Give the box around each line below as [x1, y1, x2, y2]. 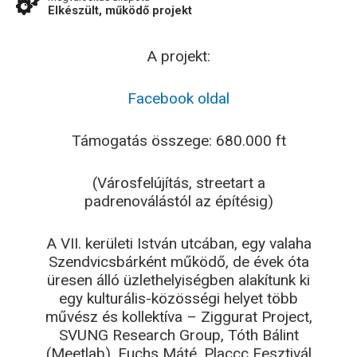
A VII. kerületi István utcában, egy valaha [45, 234, 312, 253]
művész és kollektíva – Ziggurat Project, [45, 308, 312, 326]
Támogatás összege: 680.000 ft [71, 131, 286, 150]
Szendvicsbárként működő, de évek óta [48, 253, 309, 271]
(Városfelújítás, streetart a [92, 174, 265, 192]
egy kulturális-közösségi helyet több [59, 289, 298, 308]
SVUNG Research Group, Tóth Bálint [58, 326, 299, 344]
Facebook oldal [127, 89, 229, 108]
